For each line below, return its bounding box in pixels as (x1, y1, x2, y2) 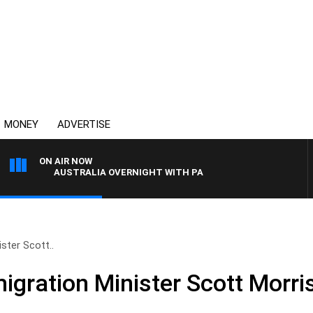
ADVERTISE (57, 118, 110, 131)
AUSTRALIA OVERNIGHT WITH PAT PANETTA (34, 167, 237, 177)
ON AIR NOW (39, 156, 92, 166)
